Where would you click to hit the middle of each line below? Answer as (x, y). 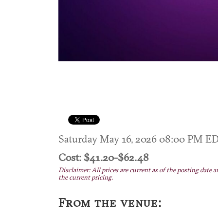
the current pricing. (86, 177)
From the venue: (110, 202)
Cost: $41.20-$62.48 (104, 157)
